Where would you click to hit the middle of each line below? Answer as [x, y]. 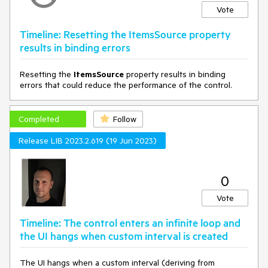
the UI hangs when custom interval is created [124, 236]
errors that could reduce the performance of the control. [126, 85]
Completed [39, 119]
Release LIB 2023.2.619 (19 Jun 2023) [88, 141]
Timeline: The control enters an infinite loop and [130, 223]
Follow [125, 119]
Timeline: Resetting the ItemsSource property [125, 34]
